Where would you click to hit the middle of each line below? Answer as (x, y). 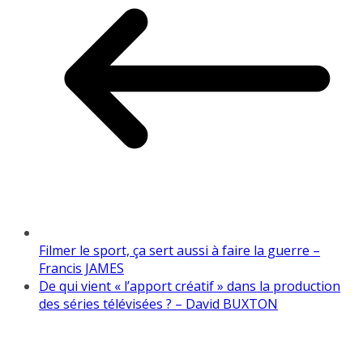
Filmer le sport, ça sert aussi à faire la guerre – (179, 251)
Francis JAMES (81, 269)
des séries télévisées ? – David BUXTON (158, 304)
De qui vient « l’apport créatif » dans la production (190, 286)
